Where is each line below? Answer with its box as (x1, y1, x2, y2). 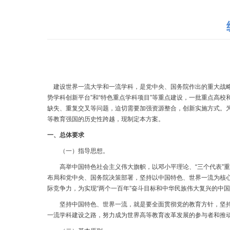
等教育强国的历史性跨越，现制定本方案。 (47, 116, 164, 123)
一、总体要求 (47, 131, 84, 139)
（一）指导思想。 (47, 147, 109, 155)
